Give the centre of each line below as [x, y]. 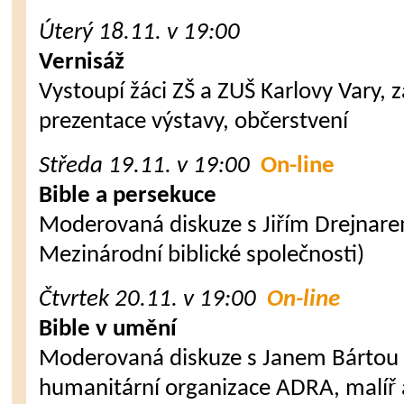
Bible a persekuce [128, 196]
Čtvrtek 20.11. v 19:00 [153, 300]
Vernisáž [82, 63]
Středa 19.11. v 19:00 [145, 166]
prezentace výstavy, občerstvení [194, 122]
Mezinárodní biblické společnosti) [202, 256]
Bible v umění [108, 330]
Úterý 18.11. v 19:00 [140, 33]
